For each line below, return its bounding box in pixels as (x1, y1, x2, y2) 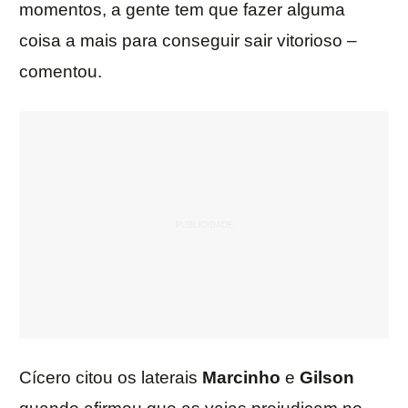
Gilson (300, 368, 354, 388)
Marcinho (202, 368, 280, 388)
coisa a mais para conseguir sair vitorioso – (19, 31, 357, 51)
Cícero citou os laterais (19, 368, 202, 388)
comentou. (19, 62, 102, 82)
